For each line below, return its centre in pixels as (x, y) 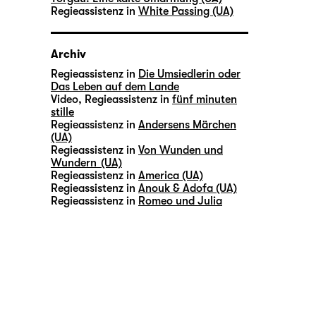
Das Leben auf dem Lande (115, 87)
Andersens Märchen (187, 125)
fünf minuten (205, 100)
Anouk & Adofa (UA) (188, 189)
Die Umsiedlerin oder (189, 74)
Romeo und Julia (180, 201)
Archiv (68, 55)
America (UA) (171, 176)
